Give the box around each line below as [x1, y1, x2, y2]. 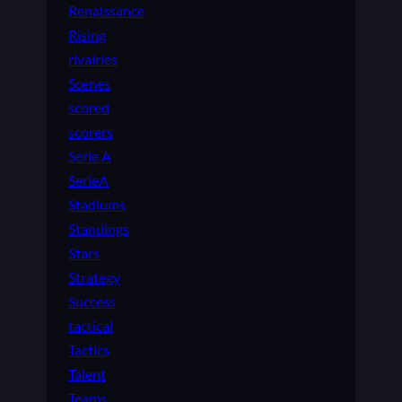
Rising [68, 26, 106, 44]
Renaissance [68, 2, 144, 20]
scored [68, 99, 109, 117]
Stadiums [68, 196, 126, 214]
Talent [68, 365, 106, 383]
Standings [68, 220, 129, 238]
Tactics [68, 341, 109, 359]
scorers [68, 123, 113, 141]
